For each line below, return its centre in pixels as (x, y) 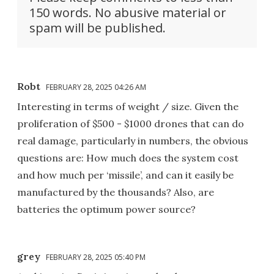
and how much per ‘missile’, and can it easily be (125, 175)
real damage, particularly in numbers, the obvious (133, 140)
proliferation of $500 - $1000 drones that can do (131, 123)
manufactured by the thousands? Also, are (116, 192)
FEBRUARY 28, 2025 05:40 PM (96, 257)
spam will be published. (98, 28)
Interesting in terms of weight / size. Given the (128, 106)
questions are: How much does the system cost (128, 157)
